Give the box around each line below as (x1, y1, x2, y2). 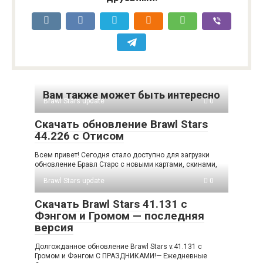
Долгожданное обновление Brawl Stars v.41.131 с (35, 242, 202, 251)
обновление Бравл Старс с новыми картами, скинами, (35, 160, 217, 169)
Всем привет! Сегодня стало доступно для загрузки (35, 151, 210, 160)
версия (35, 221, 73, 235)
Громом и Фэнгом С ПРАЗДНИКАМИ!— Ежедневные (35, 252, 207, 261)
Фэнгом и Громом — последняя (35, 209, 204, 223)
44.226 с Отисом (35, 129, 124, 143)
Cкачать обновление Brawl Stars (35, 117, 208, 131)
